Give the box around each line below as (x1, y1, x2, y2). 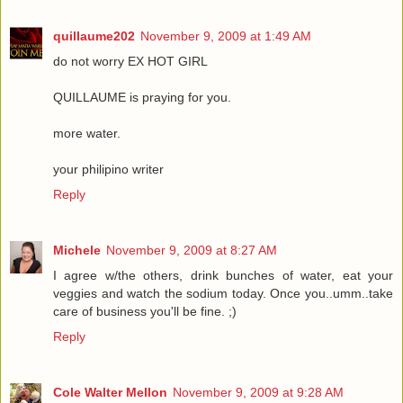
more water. (53, 125, 121, 140)
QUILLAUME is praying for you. (53, 89, 231, 104)
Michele (53, 242, 101, 257)
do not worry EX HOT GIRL (53, 53, 208, 68)
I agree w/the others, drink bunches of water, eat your (53, 267, 393, 282)
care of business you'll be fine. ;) (53, 303, 237, 318)
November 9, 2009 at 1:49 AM (140, 28, 311, 43)
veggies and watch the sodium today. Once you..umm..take (53, 285, 393, 300)
